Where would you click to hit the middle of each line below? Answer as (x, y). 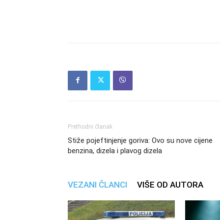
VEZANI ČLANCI (97, 184)
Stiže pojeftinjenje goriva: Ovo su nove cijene (140, 140)
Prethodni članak (90, 126)
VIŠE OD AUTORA (170, 184)
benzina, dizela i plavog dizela (115, 151)
